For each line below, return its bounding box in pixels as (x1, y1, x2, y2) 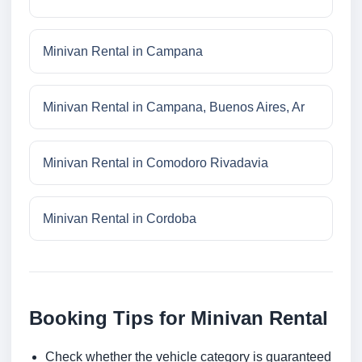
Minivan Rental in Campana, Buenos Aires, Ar (43, 100, 305, 115)
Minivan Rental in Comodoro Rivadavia (43, 156, 268, 170)
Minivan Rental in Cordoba (43, 212, 196, 226)
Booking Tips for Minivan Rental (29, 307, 328, 330)
